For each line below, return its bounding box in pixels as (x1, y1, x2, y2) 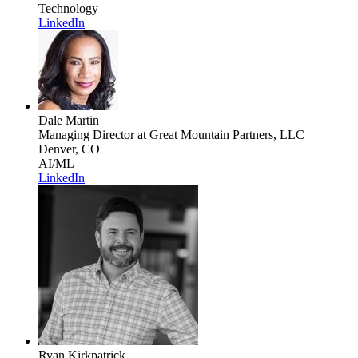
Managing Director (38, 127, 134, 141)
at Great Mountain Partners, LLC (134, 127, 304, 141)
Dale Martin (38, 113, 99, 127)
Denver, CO (38, 141, 100, 156)
